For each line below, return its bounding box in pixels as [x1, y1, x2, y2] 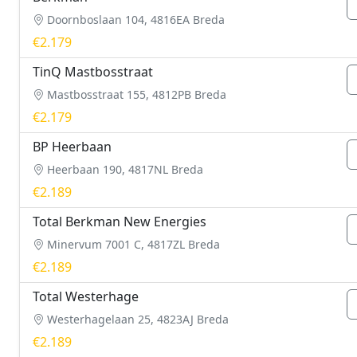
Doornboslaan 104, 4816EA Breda [44, 12, 225, 27]
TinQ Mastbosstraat [33, 63, 153, 80]
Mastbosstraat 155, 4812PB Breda [44, 87, 226, 102]
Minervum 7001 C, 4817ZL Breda [44, 237, 220, 252]
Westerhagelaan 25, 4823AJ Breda [44, 312, 229, 327]
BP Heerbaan [33, 138, 112, 155]
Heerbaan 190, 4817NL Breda [44, 162, 203, 177]
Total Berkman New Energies [33, 213, 206, 230]
